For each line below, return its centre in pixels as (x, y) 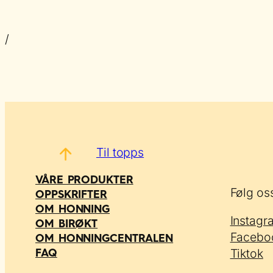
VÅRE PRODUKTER (84, 180)
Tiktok (246, 254)
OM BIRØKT (67, 224)
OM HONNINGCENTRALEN (105, 238)
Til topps (120, 152)
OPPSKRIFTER (71, 194)
